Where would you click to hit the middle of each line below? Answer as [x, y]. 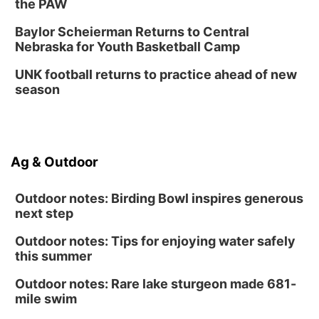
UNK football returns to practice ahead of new [156, 74]
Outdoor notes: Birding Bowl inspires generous [159, 198]
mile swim [46, 299]
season [37, 89]
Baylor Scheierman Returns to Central [132, 32]
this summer [53, 256]
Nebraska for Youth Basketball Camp [127, 47]
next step [44, 213]
